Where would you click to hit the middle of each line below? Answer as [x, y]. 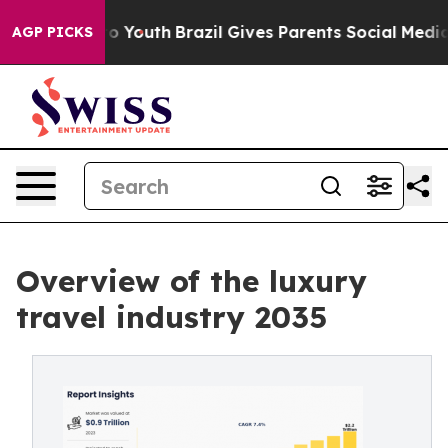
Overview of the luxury [191, 281]
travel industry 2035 [171, 317]
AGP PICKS [52, 32]
